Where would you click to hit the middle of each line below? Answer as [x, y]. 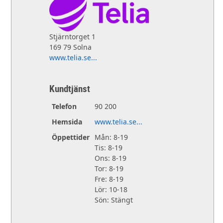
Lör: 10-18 [111, 189]
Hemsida [67, 121]
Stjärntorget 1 [72, 36]
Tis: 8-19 [108, 147]
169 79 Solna [70, 47]
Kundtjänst [69, 88]
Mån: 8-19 [111, 137]
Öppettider [70, 137]
